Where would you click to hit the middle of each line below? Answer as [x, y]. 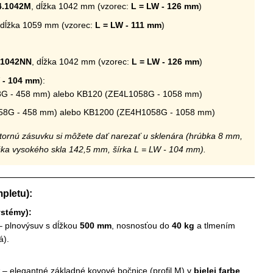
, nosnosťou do [142, 225]
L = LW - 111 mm [128, 25]
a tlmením [215, 225]
